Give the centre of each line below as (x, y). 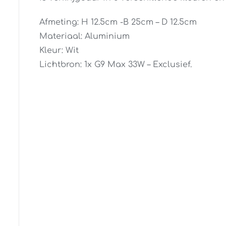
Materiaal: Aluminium (84, 36)
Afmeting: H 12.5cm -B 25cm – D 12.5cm (118, 22)
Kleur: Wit (59, 50)
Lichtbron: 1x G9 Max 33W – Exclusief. (115, 65)
